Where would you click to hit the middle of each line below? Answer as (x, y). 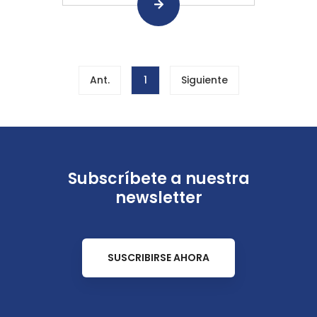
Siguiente (204, 80)
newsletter (158, 198)
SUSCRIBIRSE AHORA (158, 258)
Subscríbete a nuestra (158, 179)
